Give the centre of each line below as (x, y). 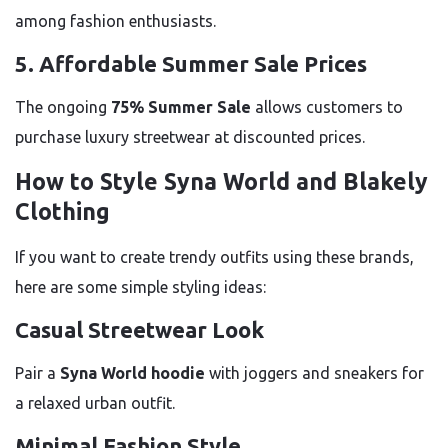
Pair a (37, 373)
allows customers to (327, 107)
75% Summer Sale (181, 107)
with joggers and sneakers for (314, 373)
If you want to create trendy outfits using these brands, (214, 257)
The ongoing (63, 107)
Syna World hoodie (132, 373)
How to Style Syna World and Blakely (221, 181)
